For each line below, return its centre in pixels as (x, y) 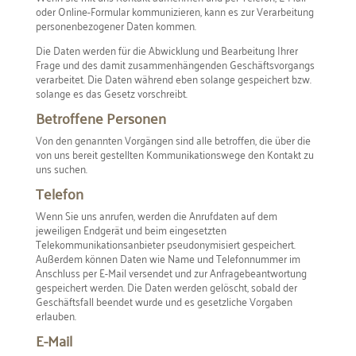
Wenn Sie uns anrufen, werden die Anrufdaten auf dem (156, 215)
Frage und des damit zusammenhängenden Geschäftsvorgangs (175, 64)
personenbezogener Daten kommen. (116, 25)
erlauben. (56, 315)
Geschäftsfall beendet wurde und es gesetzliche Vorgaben (164, 300)
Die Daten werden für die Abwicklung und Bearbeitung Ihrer (166, 49)
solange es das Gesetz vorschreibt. (111, 92)
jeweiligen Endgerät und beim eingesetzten (131, 229)
